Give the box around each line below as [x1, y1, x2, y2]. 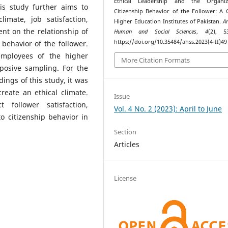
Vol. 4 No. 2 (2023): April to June [114, 103, 222, 113]
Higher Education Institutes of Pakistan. [114, 18, 223, 25]
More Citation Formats [121, 55, 190, 65]
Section [114, 127, 137, 136]
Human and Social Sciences [114, 28, 197, 35]
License [114, 173, 137, 183]
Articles [114, 139, 140, 149]
